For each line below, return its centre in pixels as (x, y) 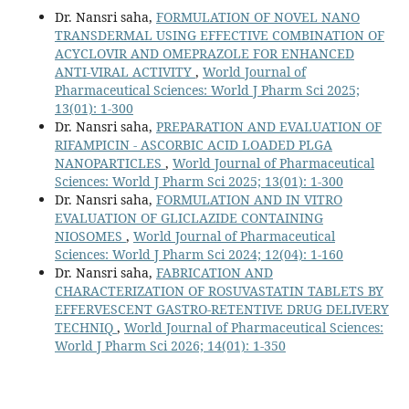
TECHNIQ (85, 327)
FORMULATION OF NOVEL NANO (257, 16)
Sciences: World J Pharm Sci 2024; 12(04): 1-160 (199, 254)
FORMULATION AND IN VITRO (249, 199)
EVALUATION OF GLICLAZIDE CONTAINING (189, 217)
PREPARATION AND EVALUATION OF (268, 126)
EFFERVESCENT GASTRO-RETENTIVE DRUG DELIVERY (221, 309)
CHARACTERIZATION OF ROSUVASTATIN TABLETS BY (219, 290)
